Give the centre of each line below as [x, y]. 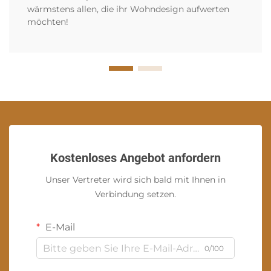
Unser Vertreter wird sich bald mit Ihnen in [135, 180]
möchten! [48, 22]
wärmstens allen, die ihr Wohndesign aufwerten [128, 9]
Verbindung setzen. [135, 194]
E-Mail [59, 227]
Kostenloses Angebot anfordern [135, 158]
